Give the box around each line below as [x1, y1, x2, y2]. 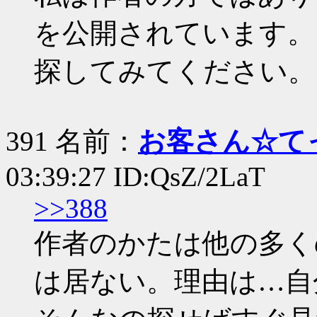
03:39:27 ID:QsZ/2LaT [6, 161, 265, 192]
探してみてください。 [34, 56, 316, 86]
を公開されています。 [34, 18, 315, 48]
